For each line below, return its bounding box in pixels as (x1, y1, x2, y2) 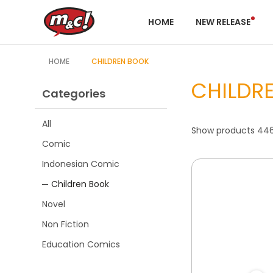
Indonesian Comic (42, 158, 119, 170)
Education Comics (42, 238, 120, 250)
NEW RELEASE (195, 15, 250, 28)
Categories (42, 86, 105, 101)
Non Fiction (42, 218, 89, 230)
